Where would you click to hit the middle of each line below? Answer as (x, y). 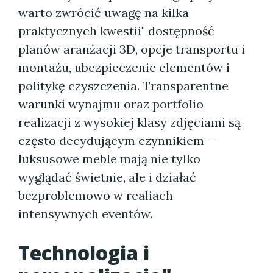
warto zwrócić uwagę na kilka (104, 12)
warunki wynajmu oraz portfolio (111, 104)
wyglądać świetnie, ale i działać (107, 177)
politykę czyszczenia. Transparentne (123, 86)
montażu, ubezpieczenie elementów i (124, 67)
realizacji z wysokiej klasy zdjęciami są (129, 122)
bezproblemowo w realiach (96, 195)
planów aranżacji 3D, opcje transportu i (132, 49)
